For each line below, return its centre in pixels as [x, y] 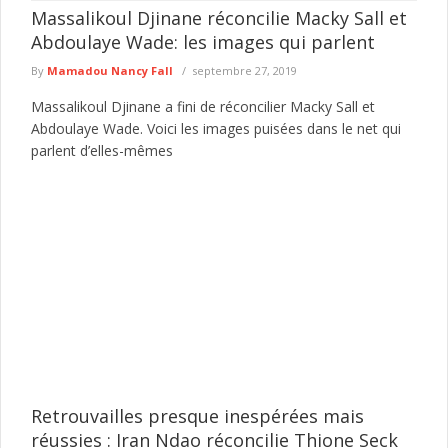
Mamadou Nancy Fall [110, 70]
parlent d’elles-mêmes [106, 150]
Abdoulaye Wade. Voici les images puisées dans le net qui [216, 128]
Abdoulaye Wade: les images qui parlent [203, 41]
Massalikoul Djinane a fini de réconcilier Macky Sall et [203, 106]
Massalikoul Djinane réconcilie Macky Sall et [219, 17]
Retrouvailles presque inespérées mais [197, 415]
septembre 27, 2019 [244, 70]
